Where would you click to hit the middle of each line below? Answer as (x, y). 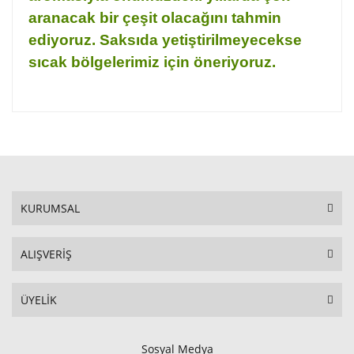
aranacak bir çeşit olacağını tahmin (155, 18)
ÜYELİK (39, 300)
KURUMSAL (50, 208)
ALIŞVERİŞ (46, 254)
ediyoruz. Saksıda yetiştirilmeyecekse (165, 40)
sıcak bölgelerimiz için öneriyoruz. (154, 62)
